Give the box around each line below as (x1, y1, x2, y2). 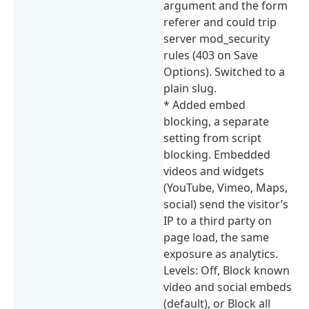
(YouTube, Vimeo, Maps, (163, 179, 288, 195)
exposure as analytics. (163, 246, 279, 261)
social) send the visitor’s (163, 196, 289, 212)
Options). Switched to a (163, 63, 286, 79)
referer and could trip (163, 14, 277, 30)
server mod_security (163, 30, 270, 46)
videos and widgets (163, 163, 265, 179)
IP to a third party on (163, 212, 272, 228)
